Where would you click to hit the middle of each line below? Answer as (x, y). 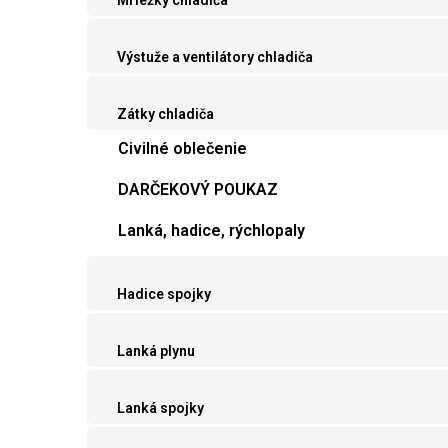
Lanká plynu (156, 351)
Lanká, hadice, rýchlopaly (211, 231)
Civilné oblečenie (182, 149)
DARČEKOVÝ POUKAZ (198, 190)
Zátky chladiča (165, 114)
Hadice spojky (164, 294)
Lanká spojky (160, 408)
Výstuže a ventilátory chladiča (215, 57)
